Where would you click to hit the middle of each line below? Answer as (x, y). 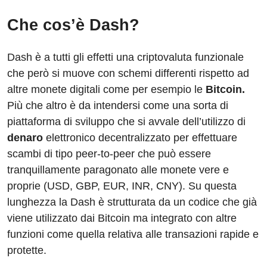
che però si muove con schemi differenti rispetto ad (128, 74)
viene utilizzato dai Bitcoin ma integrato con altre (122, 218)
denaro (27, 138)
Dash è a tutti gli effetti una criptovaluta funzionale (125, 58)
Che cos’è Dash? (73, 25)
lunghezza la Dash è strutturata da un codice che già (132, 202)
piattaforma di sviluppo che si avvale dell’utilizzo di (126, 122)
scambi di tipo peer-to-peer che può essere (109, 154)
